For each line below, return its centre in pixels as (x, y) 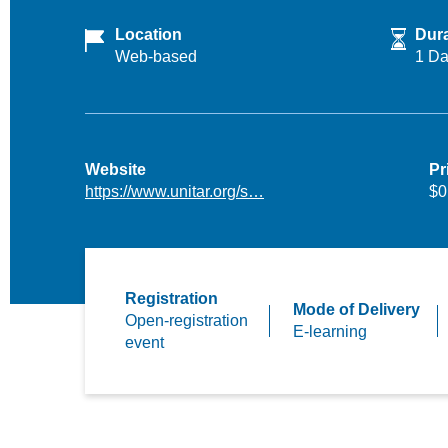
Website (115, 169)
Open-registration (186, 320)
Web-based (156, 56)
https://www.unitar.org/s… (174, 191)
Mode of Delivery (356, 309)
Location (148, 34)
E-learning (329, 331)
